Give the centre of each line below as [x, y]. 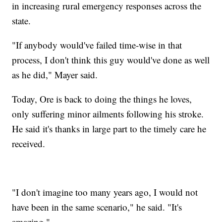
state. [22, 20]
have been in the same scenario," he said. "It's [97, 207]
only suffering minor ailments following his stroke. [108, 113]
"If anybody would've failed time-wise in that [97, 45]
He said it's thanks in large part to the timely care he [109, 128]
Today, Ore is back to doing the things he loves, [102, 99]
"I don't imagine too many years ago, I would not [105, 192]
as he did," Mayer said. [55, 74]
